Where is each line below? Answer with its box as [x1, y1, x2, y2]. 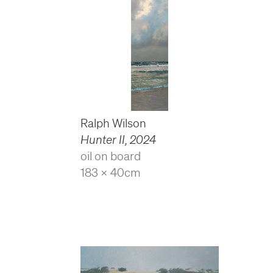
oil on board [80, 149, 141, 163]
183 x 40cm [80, 166, 141, 180]
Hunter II [80, 133, 125, 147]
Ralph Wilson [80, 116, 146, 130]
